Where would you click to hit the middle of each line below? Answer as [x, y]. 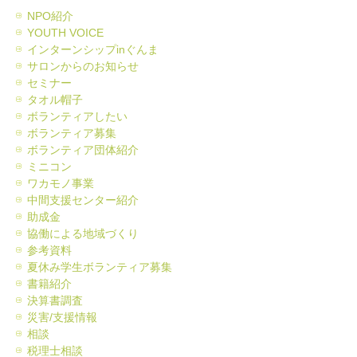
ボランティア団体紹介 [83, 149]
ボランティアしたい [77, 116]
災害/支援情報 [62, 317]
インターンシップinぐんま [93, 49]
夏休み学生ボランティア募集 [100, 267]
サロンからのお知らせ [83, 66]
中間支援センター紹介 [83, 200]
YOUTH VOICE [65, 32]
